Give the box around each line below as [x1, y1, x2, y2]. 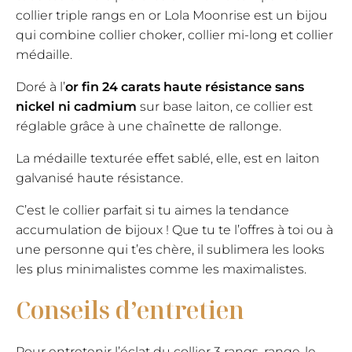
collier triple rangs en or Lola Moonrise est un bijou [16, 8, 328, 24]
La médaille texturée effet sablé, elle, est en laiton [16, 151, 320, 167]
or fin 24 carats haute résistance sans [65, 79, 304, 95]
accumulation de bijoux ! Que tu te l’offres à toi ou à [16, 222, 333, 238]
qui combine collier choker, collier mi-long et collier [16, 27, 333, 43]
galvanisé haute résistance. [16, 170, 183, 186]
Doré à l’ [16, 79, 65, 95]
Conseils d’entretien [16, 294, 244, 327]
